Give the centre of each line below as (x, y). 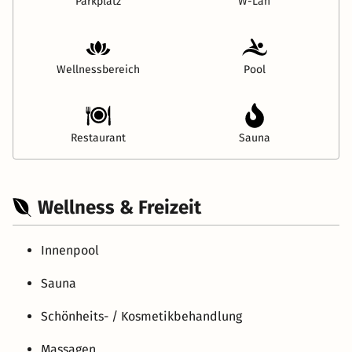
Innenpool (70, 250)
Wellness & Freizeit (119, 207)
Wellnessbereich (98, 69)
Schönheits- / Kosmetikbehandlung (141, 316)
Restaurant (98, 137)
